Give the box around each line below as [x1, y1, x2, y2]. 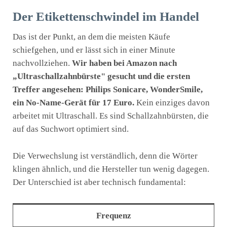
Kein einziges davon [134, 97, 210, 107]
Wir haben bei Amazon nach [72, 58, 177, 68]
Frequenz [96, 210, 131, 220]
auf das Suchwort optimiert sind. [13, 124, 129, 134]
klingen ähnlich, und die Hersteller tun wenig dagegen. [13, 164, 209, 174]
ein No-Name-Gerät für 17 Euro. [13, 97, 134, 107]
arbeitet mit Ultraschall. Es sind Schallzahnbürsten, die [13, 110, 209, 121]
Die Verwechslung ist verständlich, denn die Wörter [13, 151, 198, 161]
